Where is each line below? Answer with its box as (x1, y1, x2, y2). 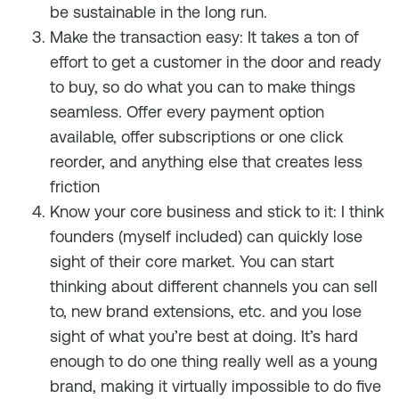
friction (50, 177, 100, 196)
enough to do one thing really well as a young (50, 352, 378, 370)
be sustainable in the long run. (50, 3, 267, 21)
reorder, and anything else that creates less (50, 152, 362, 171)
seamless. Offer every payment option (50, 102, 324, 121)
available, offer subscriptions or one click (50, 127, 343, 146)
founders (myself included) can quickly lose (50, 227, 362, 246)
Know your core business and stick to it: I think (50, 202, 384, 221)
